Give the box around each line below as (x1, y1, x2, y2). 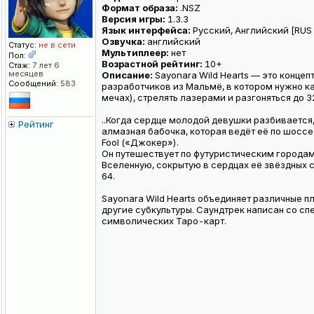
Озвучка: (102, 36, 145, 48)
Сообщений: (8, 78, 58, 89)
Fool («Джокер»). (102, 137, 179, 149)
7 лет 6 (30, 60, 60, 71)
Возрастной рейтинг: (102, 58, 203, 70)
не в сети (36, 40, 76, 50)
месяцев (8, 69, 43, 79)
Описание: (102, 69, 153, 81)
